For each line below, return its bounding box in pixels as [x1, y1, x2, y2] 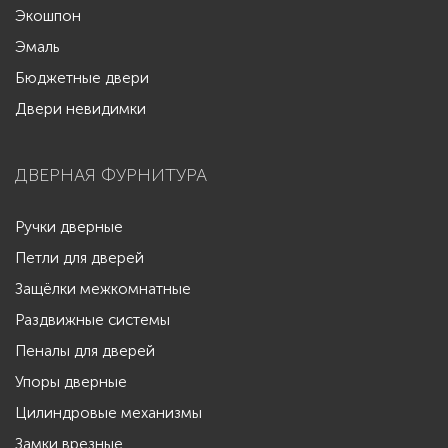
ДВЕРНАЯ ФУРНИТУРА [15, 163, 207, 186]
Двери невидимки [15, 99, 146, 118]
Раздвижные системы [15, 310, 170, 329]
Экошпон [15, 6, 81, 25]
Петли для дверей [15, 248, 144, 267]
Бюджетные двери [15, 68, 149, 87]
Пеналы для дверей [15, 341, 155, 360]
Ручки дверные [15, 217, 123, 236]
